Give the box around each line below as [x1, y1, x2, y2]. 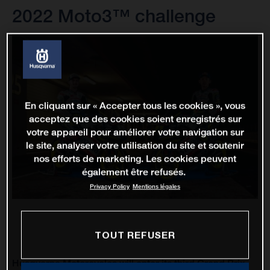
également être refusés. [81, 166, 186, 178]
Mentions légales [133, 182, 180, 190]
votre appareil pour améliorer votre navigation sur [26, 126, 244, 138]
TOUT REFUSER [95, 229, 175, 240]
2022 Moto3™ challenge [12, 5, 216, 27]
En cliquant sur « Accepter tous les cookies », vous [25, 99, 245, 111]
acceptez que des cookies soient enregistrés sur [28, 113, 242, 125]
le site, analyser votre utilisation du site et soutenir [26, 139, 244, 151]
